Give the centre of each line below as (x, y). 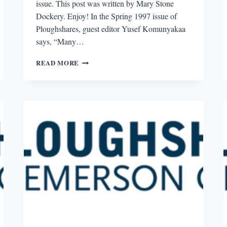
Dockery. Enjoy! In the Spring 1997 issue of (107, 16)
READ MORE (58, 63)
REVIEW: (94, 80)
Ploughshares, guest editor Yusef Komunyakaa (111, 28)
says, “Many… (60, 41)
